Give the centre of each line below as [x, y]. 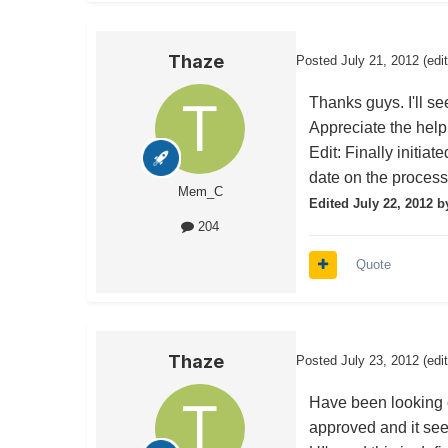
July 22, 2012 [393, 204]
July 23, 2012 [380, 361]
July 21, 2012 [380, 61]
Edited [331, 204]
